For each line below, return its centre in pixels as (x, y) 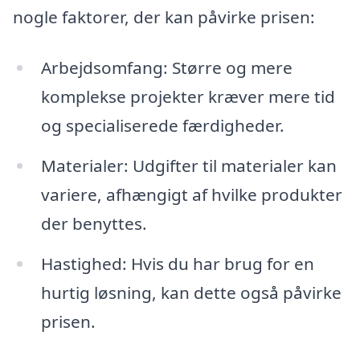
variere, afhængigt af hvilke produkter (191, 195)
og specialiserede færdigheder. (162, 126)
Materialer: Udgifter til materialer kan (188, 166)
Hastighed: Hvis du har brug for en (177, 264)
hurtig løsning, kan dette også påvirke (191, 293)
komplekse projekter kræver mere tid (188, 97)
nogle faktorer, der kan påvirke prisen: (164, 16)
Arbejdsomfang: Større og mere (166, 68)
